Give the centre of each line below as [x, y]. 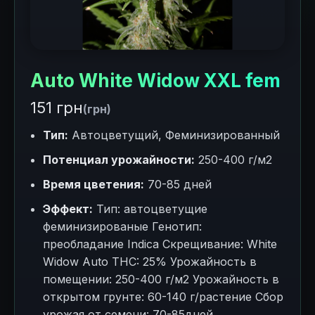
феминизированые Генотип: [122, 226]
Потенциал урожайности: [119, 160]
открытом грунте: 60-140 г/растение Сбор [163, 297]
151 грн [57, 108]
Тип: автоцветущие [150, 209]
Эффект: [68, 209]
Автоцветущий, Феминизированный [174, 135]
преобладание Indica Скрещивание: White [160, 244]
